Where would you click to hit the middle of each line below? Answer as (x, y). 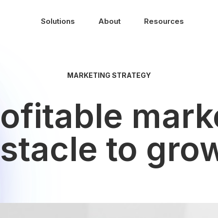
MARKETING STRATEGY (109, 75)
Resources (164, 21)
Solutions (58, 21)
